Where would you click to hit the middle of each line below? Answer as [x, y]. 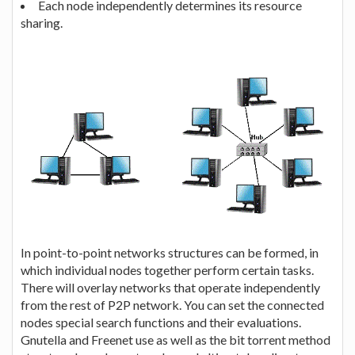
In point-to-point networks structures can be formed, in [170, 252]
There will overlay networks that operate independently [170, 287]
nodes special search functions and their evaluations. [161, 322]
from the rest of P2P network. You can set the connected [172, 304]
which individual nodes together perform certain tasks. [167, 269]
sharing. [42, 22]
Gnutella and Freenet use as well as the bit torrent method [176, 339]
